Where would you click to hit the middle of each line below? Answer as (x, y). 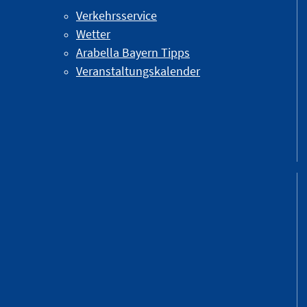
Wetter (93, 34)
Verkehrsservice (116, 16)
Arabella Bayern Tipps (133, 53)
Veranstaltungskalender (138, 71)
